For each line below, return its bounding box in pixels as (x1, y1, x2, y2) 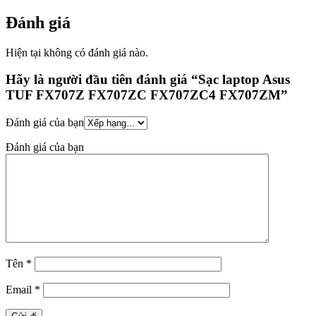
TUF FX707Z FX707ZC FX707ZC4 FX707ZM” (6, 87, 288, 103)
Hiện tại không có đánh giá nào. (6, 46, 148, 59)
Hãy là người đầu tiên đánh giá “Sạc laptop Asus (6, 72, 290, 87)
